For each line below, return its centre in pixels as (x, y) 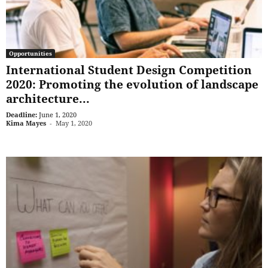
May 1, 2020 (74, 123)
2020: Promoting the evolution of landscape (132, 85)
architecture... (48, 99)
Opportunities (31, 54)
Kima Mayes (26, 123)
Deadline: (22, 115)
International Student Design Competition (129, 70)
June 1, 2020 (58, 115)
